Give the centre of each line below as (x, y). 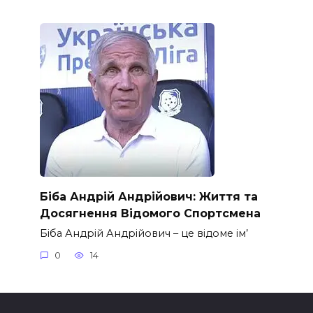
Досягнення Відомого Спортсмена (150, 213)
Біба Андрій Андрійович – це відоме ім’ (144, 233)
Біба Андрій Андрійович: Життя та (148, 196)
